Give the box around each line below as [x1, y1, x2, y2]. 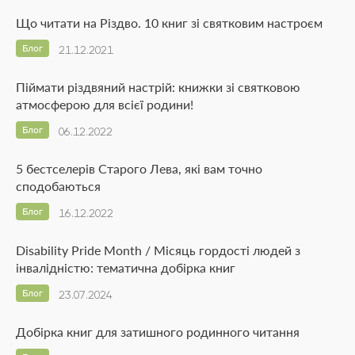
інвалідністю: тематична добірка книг [16, 259, 235, 275]
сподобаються [16, 177, 101, 193]
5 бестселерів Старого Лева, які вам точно [16, 160, 262, 176]
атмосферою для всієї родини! [16, 96, 193, 112]
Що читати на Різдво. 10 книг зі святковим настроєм [16, 14, 323, 30]
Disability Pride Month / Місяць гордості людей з [16, 242, 300, 258]
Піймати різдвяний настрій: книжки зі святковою [16, 78, 300, 94]
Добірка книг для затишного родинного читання [16, 323, 300, 339]
